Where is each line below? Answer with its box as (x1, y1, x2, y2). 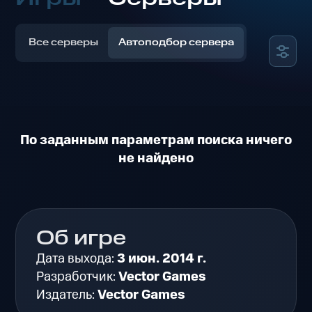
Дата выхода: (36, 249, 118, 269)
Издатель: (36, 286, 98, 305)
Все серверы (29, 36, 99, 50)
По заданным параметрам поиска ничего (20, 131, 292, 150)
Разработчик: (36, 267, 119, 287)
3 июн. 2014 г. (117, 249, 207, 269)
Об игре (36, 225, 127, 253)
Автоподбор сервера (118, 36, 234, 50)
